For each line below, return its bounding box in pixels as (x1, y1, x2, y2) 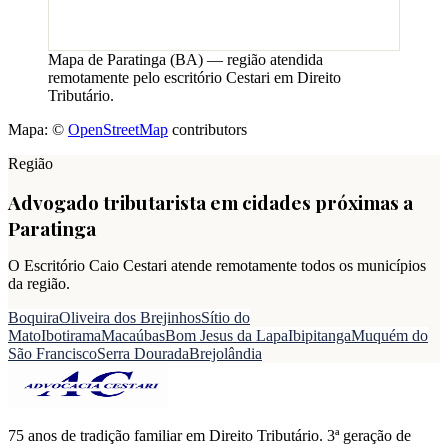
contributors (168, 121, 247, 139)
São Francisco (8, 345, 97, 363)
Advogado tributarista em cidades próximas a (8, 189, 413, 216)
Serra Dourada (97, 345, 189, 363)
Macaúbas (101, 327, 165, 345)
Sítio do (201, 309, 250, 327)
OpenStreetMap (68, 121, 168, 139)
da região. (8, 275, 70, 293)
